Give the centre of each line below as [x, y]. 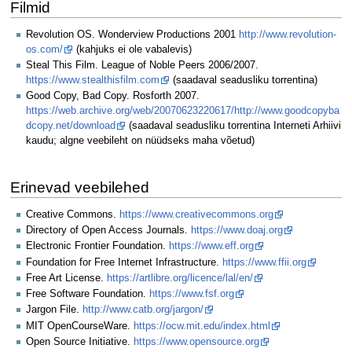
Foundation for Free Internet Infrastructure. [124, 262]
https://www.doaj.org [237, 230]
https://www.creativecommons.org [196, 214]
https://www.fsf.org [192, 294]
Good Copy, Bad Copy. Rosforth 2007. [113, 96]
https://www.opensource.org [196, 341]
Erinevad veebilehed [79, 188]
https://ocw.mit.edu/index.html [202, 326]
